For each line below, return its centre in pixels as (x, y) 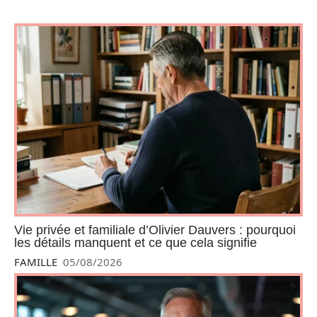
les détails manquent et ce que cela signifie (136, 243)
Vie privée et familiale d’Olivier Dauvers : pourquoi (155, 230)
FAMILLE (36, 262)
